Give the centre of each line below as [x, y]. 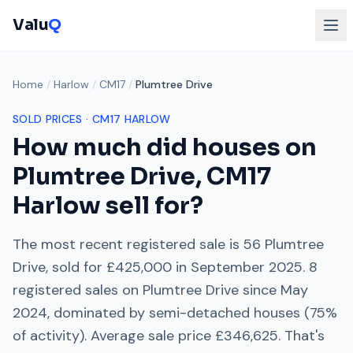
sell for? [152, 206]
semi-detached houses [225, 313]
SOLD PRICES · [52, 119]
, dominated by [98, 313]
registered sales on [78, 290]
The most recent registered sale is [128, 244]
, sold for [76, 267]
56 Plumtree [284, 244]
